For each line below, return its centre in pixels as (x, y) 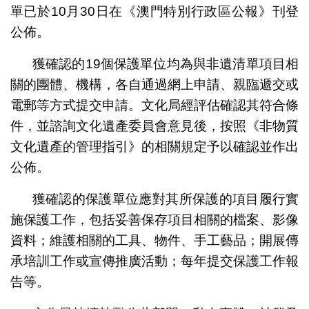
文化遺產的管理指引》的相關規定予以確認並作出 (154, 146)
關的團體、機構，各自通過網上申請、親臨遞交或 (154, 84)
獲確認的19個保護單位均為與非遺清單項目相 (166, 63)
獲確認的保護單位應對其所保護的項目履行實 (166, 199)
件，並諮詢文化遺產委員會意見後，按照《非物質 (154, 126)
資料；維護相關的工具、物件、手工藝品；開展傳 (154, 240)
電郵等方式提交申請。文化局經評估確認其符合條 (154, 105)
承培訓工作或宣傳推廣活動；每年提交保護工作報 (154, 261)
